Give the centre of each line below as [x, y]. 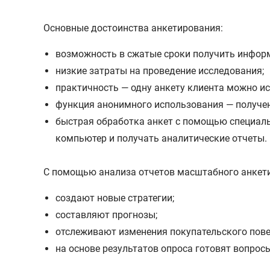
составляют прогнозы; [106, 215]
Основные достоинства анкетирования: [133, 28]
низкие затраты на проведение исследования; [160, 71]
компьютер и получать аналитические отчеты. [161, 138]
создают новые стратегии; [115, 198]
